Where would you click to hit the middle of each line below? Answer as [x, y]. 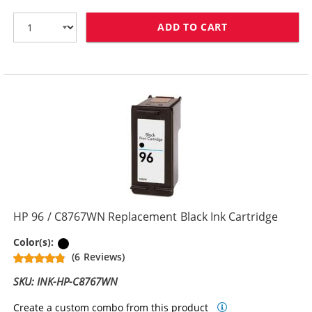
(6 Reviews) [98, 257]
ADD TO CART [193, 27]
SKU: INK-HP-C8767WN [66, 282]
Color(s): [35, 242]
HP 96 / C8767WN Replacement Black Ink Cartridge [146, 217]
